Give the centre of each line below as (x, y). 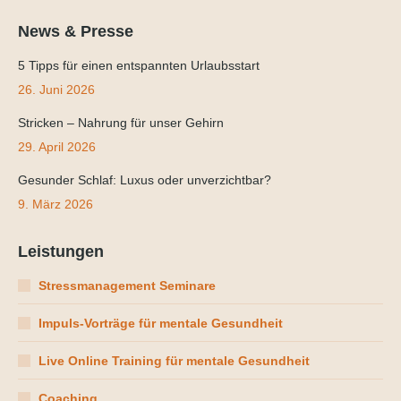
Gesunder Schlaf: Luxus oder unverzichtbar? (145, 179)
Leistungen (61, 251)
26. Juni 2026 (56, 89)
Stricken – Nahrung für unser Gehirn (121, 122)
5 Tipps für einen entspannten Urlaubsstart (139, 65)
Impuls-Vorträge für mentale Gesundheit (161, 323)
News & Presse (76, 31)
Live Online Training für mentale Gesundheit (174, 360)
